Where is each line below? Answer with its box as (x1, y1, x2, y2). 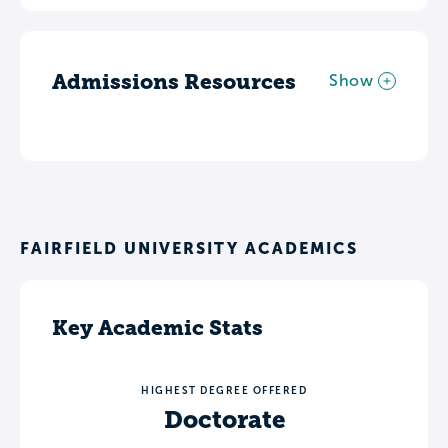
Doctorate (163, 405, 285, 434)
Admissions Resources (52, 68, 296, 94)
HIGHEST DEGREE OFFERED (141, 384, 307, 396)
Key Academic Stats (52, 314, 263, 340)
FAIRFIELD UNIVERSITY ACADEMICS (20, 238, 358, 257)
